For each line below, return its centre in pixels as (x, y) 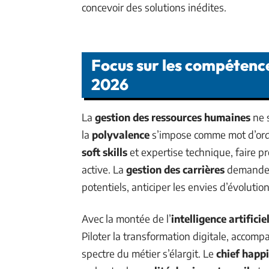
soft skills (104, 152)
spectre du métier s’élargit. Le (149, 253)
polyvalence (121, 134)
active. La (104, 169)
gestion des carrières (175, 169)
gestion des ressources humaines (173, 117)
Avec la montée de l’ (126, 218)
